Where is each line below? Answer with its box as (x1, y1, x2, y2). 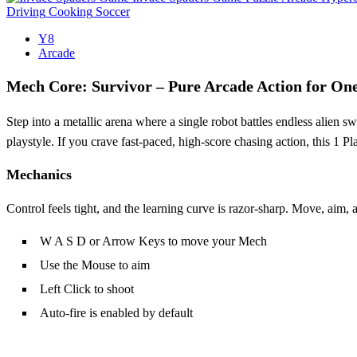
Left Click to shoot (40, 281, 134, 296)
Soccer (96, 4, 130, 18)
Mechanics (6, 166, 72, 182)
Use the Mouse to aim (40, 257, 150, 272)
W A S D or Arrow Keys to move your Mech (40, 233, 267, 248)
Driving (6, 4, 45, 18)
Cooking (49, 4, 92, 18)
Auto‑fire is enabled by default (40, 305, 193, 320)
